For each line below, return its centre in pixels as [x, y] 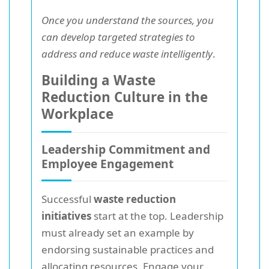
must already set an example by [118, 232]
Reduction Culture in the [125, 97]
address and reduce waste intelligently [127, 53]
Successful [68, 199]
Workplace [77, 113]
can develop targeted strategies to [118, 37]
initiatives [66, 216]
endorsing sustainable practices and [128, 249]
